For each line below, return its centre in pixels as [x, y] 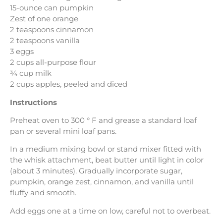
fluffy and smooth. [43, 193]
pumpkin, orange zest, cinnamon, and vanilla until [102, 182]
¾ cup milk [31, 73]
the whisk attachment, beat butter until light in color [107, 160]
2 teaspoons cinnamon [52, 30]
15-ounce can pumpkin [52, 8]
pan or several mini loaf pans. [63, 131]
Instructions [33, 102]
